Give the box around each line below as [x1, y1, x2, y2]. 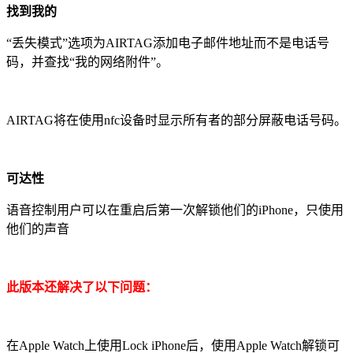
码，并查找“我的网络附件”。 [6, 54, 169, 69]
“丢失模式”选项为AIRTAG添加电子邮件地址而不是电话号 [6, 35, 329, 50]
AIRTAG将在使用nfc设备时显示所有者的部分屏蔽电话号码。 [6, 113, 347, 127]
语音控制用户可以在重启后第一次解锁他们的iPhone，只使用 [6, 203, 344, 217]
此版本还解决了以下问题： [6, 280, 158, 294]
